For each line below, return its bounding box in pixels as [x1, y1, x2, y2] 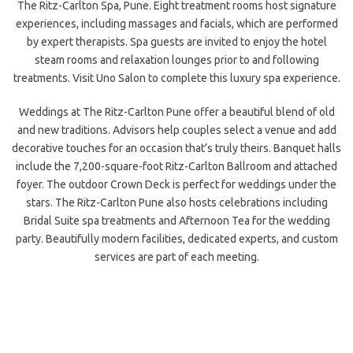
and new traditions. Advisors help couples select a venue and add [17, 124, 336, 136]
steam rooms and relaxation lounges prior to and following [34, 54, 319, 66]
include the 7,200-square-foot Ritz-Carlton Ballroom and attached [16, 160, 337, 173]
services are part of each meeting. [94, 251, 259, 263]
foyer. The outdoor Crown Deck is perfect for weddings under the [17, 178, 336, 191]
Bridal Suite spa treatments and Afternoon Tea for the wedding [23, 214, 330, 227]
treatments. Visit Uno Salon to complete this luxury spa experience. [13, 72, 340, 84]
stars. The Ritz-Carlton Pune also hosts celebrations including [25, 196, 328, 209]
